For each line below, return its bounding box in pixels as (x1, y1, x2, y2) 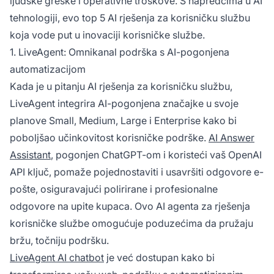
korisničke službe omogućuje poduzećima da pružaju (10, 217, 253, 229)
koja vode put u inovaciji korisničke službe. (10, 28, 205, 41)
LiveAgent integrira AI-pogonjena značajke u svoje (10, 97, 239, 109)
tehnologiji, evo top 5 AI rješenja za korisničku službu (10, 11, 250, 24)
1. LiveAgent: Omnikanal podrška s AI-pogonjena (10, 45, 229, 58)
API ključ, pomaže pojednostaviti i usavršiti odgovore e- (10, 165, 264, 178)
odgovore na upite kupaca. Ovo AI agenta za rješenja (10, 199, 250, 212)
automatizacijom (10, 62, 86, 75)
